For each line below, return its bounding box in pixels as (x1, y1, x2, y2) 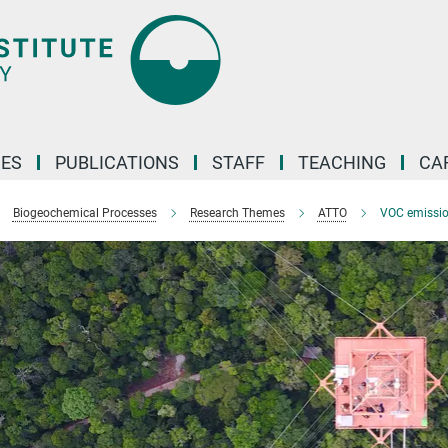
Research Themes (189, 206, 285, 220)
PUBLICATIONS (55, 152, 179, 173)
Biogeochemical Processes (12, 206, 157, 220)
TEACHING (298, 152, 386, 173)
